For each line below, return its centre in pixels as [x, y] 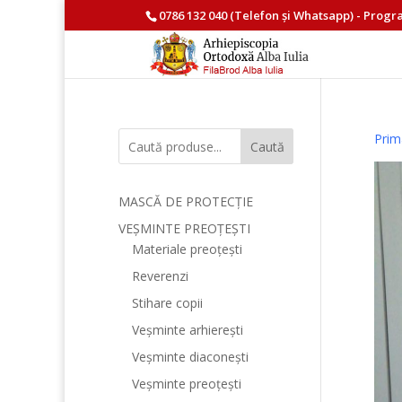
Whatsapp [322, 15]
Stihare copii [167, 303]
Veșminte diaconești [190, 357]
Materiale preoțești [187, 249]
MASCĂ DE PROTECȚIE [186, 201]
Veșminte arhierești [188, 330]
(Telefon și [260, 15]
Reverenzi [160, 276]
